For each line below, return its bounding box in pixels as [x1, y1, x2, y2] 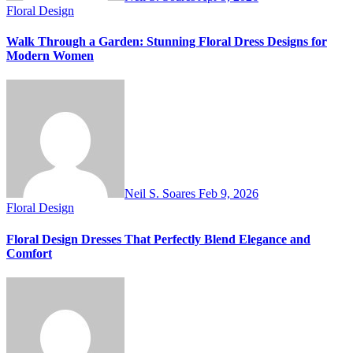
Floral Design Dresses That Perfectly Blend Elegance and [6, 232, 310, 246]
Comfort [6, 246, 52, 260]
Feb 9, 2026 [199, 187, 258, 201]
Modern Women [6, 49, 94, 63]
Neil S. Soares [124, 187, 199, 201]
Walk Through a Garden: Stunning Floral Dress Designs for [6, 35, 327, 49]
